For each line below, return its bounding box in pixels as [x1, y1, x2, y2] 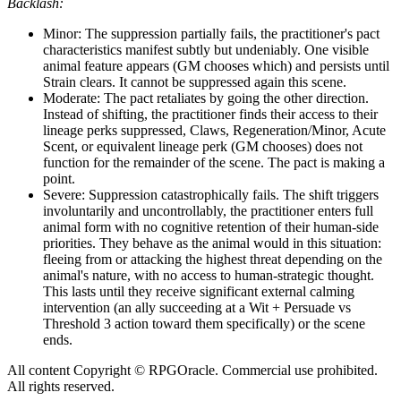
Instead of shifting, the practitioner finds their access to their [43, 107, 378, 123]
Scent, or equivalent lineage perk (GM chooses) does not [43, 139, 363, 155]
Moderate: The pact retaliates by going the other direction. [43, 90, 369, 107]
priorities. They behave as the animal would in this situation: [43, 235, 381, 252]
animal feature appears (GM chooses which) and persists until [43, 58, 389, 74]
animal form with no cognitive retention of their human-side [43, 219, 379, 235]
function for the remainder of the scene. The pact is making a [43, 155, 385, 171]
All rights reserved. [7, 379, 115, 395]
